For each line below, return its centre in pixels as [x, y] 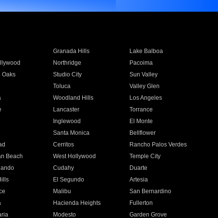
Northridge [67, 63]
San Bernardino [151, 191]
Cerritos [63, 145]
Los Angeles [146, 98]
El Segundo [68, 180]
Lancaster [66, 109]
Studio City [67, 74]
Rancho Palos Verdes [158, 145]
